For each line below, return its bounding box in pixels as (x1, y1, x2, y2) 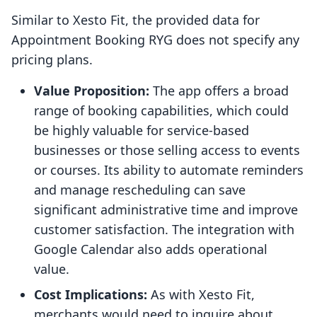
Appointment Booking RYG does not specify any (11, 31, 299, 49)
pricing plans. (11, 51, 93, 69)
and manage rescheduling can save (34, 181, 246, 199)
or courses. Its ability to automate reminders (34, 161, 304, 179)
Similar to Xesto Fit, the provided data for (11, 11, 260, 29)
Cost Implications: (34, 286, 147, 304)
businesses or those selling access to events (34, 142, 300, 159)
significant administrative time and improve (34, 201, 298, 219)
